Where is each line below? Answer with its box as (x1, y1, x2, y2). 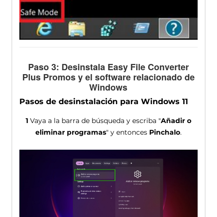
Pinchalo (149, 127, 180, 137)
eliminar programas (35, 127, 106, 137)
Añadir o (160, 116, 191, 125)
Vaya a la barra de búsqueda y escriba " (28, 116, 161, 125)
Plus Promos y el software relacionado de (22, 70, 195, 83)
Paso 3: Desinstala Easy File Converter (28, 60, 189, 73)
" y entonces (106, 127, 149, 137)
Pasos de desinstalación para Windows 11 (19, 96, 188, 106)
